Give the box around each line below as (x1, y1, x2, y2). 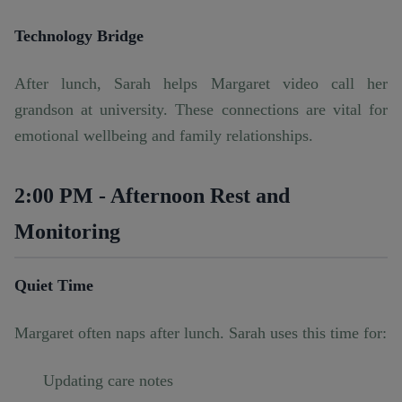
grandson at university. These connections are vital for (14, 100, 388, 119)
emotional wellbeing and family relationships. (14, 127, 313, 145)
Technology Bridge (14, 27, 144, 46)
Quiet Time (14, 276, 93, 295)
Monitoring (14, 220, 120, 244)
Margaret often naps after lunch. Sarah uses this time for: (14, 324, 387, 343)
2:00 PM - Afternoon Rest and (14, 184, 290, 208)
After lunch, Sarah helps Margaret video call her (14, 74, 388, 93)
